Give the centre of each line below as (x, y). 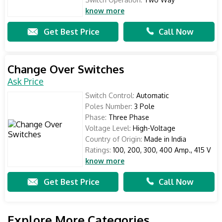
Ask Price (26, 81)
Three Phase (128, 117)
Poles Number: (109, 106)
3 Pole (143, 106)
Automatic (152, 95)
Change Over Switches (66, 69)
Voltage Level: (108, 128)
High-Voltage (153, 128)
